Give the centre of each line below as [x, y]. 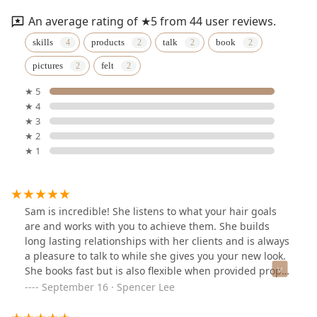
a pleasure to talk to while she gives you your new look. [155, 256]
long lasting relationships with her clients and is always [157, 241]
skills [43, 42]
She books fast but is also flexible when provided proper [158, 271]
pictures [48, 66]
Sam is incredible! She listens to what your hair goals [151, 212]
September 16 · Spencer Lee [108, 287]
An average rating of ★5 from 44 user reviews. [152, 21]
